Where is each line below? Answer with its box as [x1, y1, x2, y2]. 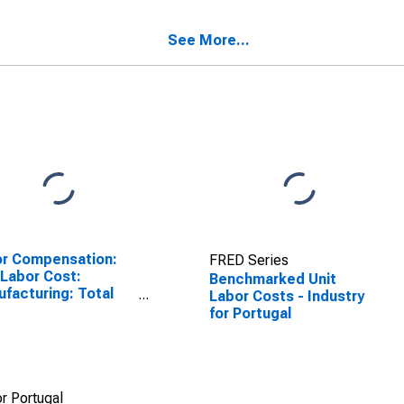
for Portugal [208, 305, 291, 322]
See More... [168, 32, 250, 49]
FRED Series [208, 252, 289, 269]
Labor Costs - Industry [208, 288, 364, 305]
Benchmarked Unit [208, 271, 336, 288]
